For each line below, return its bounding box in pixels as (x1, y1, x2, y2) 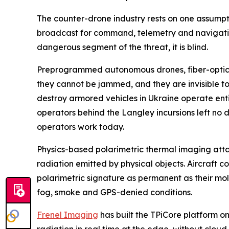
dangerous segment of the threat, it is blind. (37, 42, 208, 52)
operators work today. (37, 122, 124, 132)
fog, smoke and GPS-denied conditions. (37, 187, 192, 197)
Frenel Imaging (37, 210, 98, 220)
